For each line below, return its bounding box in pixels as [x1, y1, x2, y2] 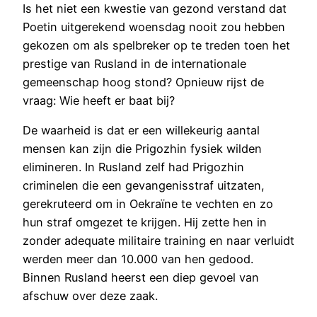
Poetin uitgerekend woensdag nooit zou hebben [23, 19, 285, 34]
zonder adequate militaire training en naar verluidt [23, 233, 294, 248]
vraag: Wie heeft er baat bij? [23, 93, 175, 108]
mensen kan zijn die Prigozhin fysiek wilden [23, 141, 262, 156]
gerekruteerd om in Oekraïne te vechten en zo [23, 196, 273, 211]
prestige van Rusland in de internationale [23, 56, 246, 71]
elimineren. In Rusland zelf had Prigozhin [23, 159, 244, 174]
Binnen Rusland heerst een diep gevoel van [23, 270, 259, 284]
